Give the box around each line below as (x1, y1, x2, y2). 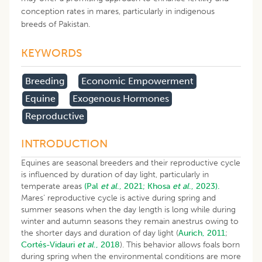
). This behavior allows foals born (120, 239, 240, 250)
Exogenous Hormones (73, 92, 169, 104)
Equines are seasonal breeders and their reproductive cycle (21, 157, 240, 168)
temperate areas (21, 181, 84, 191)
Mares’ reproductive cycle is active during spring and (21, 192, 216, 203)
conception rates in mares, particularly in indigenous (21, 6, 215, 16)
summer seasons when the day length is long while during (21, 204, 236, 215)
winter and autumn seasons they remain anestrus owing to (21, 216, 239, 226)
